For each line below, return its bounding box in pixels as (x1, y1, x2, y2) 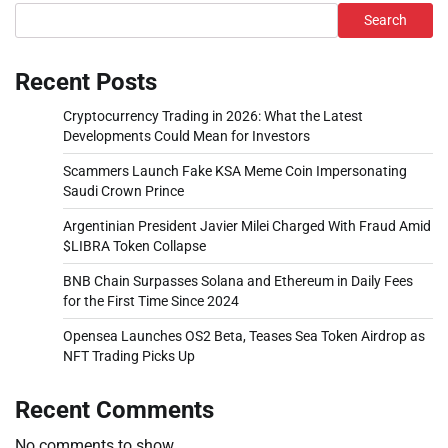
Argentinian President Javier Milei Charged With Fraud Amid (63, 217, 431, 234)
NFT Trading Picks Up (63, 347, 195, 364)
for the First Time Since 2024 (63, 292, 239, 309)
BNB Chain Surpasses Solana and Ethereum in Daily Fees (63, 272, 413, 289)
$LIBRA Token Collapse (63, 237, 206, 254)
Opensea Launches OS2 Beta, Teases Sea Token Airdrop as (63, 327, 425, 344)
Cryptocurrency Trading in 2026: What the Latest (63, 107, 363, 124)
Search (364, 11, 407, 28)
